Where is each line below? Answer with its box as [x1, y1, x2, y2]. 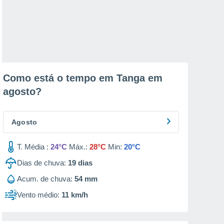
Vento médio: [17, 190, 59, 199]
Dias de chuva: [17, 158, 66, 167]
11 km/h [61, 190, 88, 199]
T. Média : [17, 142, 48, 151]
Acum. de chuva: [17, 174, 72, 183]
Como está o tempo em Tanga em [3, 72, 162, 83]
